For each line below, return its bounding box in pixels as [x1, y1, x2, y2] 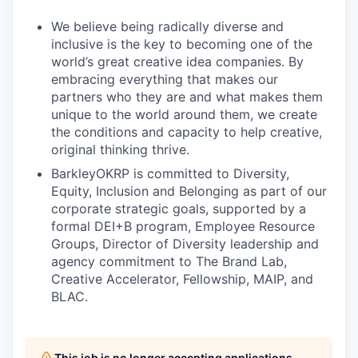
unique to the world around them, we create [51, 106, 317, 123]
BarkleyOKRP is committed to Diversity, [51, 165, 289, 182]
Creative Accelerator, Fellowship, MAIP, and [51, 271, 313, 288]
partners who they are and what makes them [51, 89, 323, 105]
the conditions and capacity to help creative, [51, 124, 322, 141]
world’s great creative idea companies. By [51, 54, 304, 70]
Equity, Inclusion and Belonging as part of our [51, 183, 327, 200]
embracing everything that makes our [51, 71, 278, 88]
